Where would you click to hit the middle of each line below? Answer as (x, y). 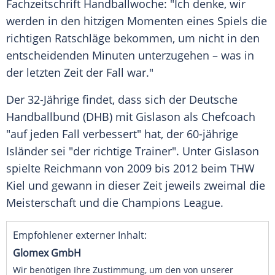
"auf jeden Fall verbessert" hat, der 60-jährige (122, 134)
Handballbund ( (46, 117)
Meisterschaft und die (64, 203)
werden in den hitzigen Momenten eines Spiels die (137, 21)
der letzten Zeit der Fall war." (80, 73)
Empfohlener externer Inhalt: (80, 235)
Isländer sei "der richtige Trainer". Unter (110, 151)
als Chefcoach (218, 117)
